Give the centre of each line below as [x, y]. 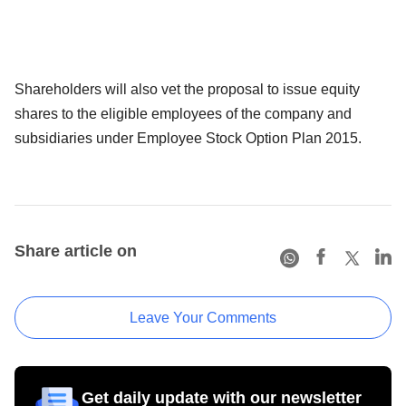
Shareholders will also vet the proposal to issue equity [187, 89]
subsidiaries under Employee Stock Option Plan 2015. [188, 138]
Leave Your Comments [203, 317]
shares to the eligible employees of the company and [183, 113]
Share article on [76, 251]
